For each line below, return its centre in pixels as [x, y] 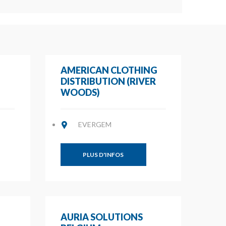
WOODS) [80, 92]
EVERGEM [95, 124]
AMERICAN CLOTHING [109, 70]
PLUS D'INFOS [103, 155]
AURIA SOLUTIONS [101, 217]
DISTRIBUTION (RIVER [108, 81]
